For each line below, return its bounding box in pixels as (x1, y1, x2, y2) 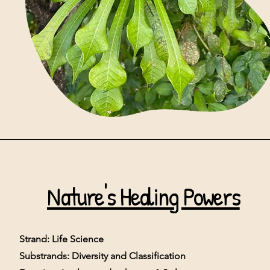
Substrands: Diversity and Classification (19, 250, 186, 262)
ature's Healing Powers (61, 178, 240, 213)
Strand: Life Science (19, 233, 104, 245)
